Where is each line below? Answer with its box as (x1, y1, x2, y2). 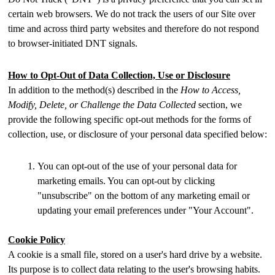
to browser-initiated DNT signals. (8, 38, 137, 48)
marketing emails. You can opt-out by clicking (37, 176, 215, 186)
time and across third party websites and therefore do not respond (8, 23, 259, 34)
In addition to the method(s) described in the (8, 85, 180, 95)
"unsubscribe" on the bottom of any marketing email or (37, 190, 250, 201)
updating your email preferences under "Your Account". (37, 205, 254, 215)
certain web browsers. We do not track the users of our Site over (8, 9, 255, 19)
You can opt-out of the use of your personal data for (37, 161, 237, 171)
